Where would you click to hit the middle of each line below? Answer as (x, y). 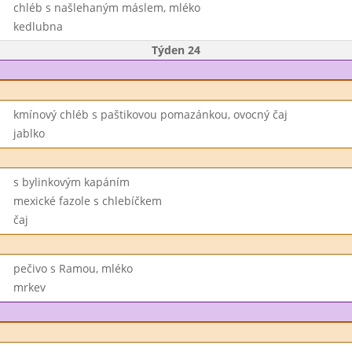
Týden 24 (176, 50)
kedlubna (38, 26)
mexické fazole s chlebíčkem (87, 201)
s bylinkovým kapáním (71, 182)
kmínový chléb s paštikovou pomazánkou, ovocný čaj (150, 114)
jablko (29, 133)
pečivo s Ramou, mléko (73, 268)
